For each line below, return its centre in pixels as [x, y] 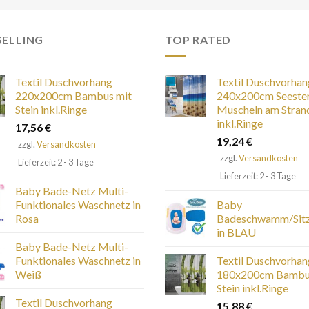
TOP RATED [198, 39]
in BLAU [236, 232]
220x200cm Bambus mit [73, 96]
